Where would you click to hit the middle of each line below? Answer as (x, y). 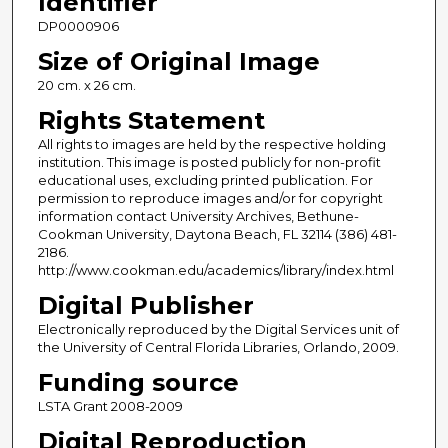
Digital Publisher (145, 305)
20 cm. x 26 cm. (86, 84)
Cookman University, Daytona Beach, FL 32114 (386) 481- (217, 233)
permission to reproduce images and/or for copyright (210, 197)
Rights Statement (151, 120)
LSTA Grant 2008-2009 (110, 405)
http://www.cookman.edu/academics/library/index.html (215, 269)
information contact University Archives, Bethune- (198, 215)
